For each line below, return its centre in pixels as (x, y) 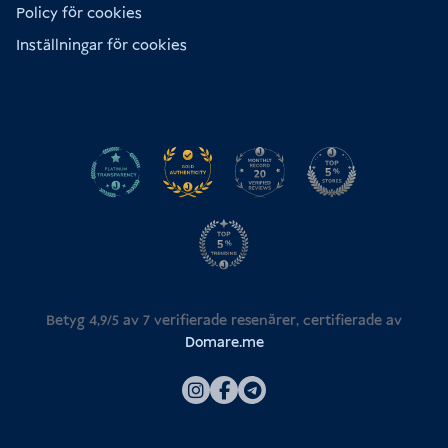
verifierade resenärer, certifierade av (276, 321)
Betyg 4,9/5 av (94, 321)
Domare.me (224, 343)
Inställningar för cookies (101, 46)
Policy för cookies (79, 14)
